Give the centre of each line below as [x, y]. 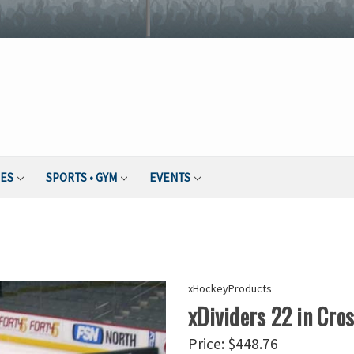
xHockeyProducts [230, 289]
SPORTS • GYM [83, 178]
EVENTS [171, 178]
